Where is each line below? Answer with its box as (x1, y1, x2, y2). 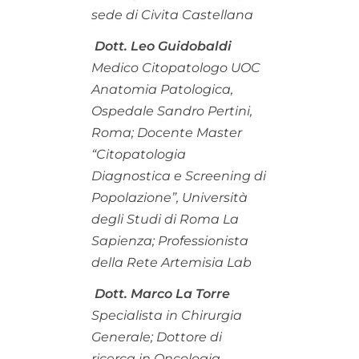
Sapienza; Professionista (91, 232, 248, 248)
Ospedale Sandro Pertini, (91, 103, 252, 119)
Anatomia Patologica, (91, 81, 233, 97)
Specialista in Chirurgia (91, 307, 242, 323)
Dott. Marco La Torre (95, 285, 230, 301)
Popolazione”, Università (91, 189, 248, 205)
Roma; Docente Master (91, 124, 242, 140)
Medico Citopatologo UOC (91, 59, 260, 75)
